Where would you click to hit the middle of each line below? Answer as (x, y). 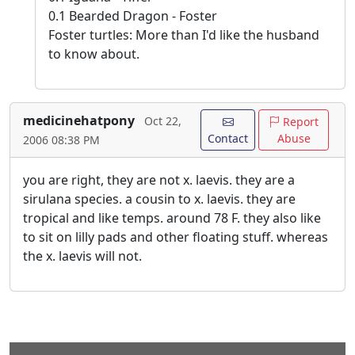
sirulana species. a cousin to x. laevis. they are (159, 199)
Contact (228, 139)
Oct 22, (163, 121)
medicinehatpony (79, 121)
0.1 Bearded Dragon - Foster (133, 16)
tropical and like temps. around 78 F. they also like (172, 218)
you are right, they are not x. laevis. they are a (159, 180)
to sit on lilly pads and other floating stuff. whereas (176, 237)
